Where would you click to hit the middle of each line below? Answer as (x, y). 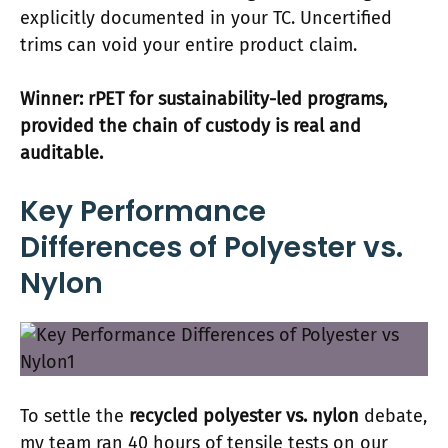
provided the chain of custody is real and (190, 126)
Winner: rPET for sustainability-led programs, (203, 99)
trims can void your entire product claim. (188, 45)
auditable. (61, 153)
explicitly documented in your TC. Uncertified (206, 18)
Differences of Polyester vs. (211, 248)
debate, (393, 416)
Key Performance (143, 212)
